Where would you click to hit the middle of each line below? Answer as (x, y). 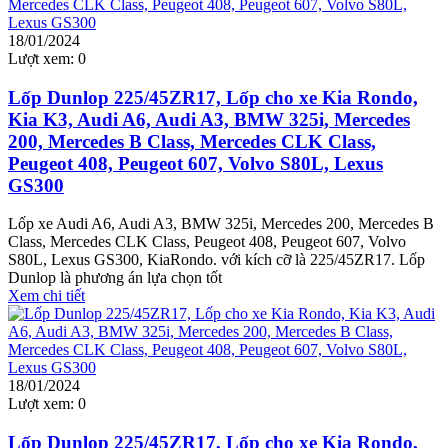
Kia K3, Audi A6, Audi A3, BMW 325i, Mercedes (209, 119)
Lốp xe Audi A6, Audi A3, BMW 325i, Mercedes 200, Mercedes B (221, 224)
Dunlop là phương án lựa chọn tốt (115, 278)
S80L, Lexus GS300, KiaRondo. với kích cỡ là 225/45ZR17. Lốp (216, 260)
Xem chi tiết (46, 296)
